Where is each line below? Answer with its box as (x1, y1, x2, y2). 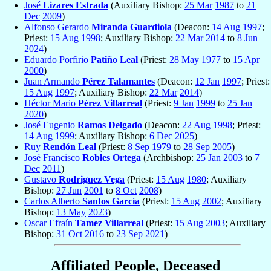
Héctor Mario (24, 98, 78, 109)
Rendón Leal (43, 142, 96, 152)
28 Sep (183, 142, 210, 152)
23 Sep (116, 229, 143, 240)
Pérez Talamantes (82, 76, 155, 87)
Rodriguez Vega (59, 174, 125, 185)
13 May (56, 207, 86, 218)
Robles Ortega (82, 152, 141, 163)
